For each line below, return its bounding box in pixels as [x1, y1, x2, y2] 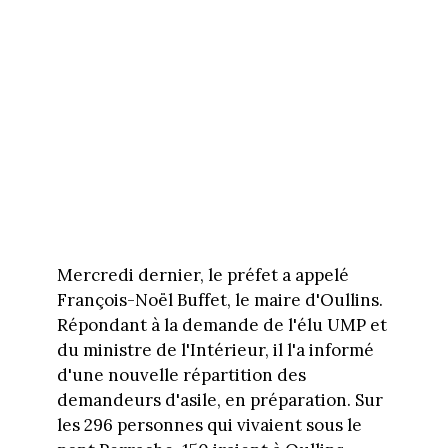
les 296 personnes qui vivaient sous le [56, 414, 362, 437]
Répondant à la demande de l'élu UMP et [56, 314, 387, 337]
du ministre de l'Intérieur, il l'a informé [56, 339, 374, 362]
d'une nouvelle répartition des [56, 364, 306, 387]
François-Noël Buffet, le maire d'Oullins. [56, 289, 383, 312]
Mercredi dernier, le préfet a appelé [56, 264, 349, 287]
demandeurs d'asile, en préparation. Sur [56, 389, 383, 412]
